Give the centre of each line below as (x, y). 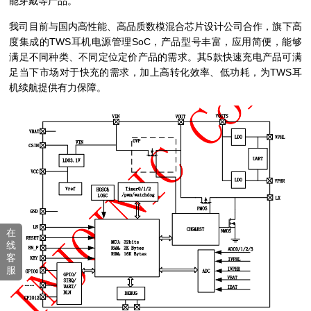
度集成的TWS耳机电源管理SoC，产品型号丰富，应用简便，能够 (155, 42)
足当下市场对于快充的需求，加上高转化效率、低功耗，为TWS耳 (155, 72)
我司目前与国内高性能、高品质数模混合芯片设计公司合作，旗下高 (155, 26)
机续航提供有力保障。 (58, 87)
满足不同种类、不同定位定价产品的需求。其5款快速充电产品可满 (155, 57)
